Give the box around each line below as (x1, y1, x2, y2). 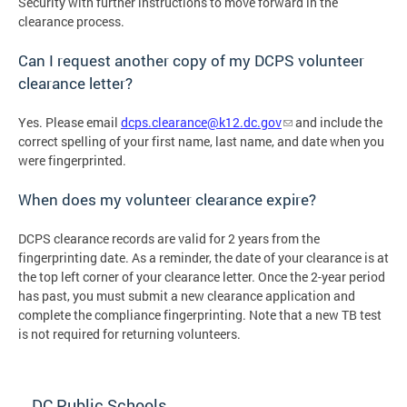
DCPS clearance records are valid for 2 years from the (18, 229, 320, 247)
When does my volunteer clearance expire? (18, 188, 316, 210)
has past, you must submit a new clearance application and (18, 286, 355, 304)
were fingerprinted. (18, 151, 129, 169)
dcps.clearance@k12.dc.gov (121, 113, 282, 131)
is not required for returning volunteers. (18, 324, 241, 342)
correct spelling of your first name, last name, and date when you (18, 132, 384, 150)
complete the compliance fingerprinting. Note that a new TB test (18, 305, 382, 323)
